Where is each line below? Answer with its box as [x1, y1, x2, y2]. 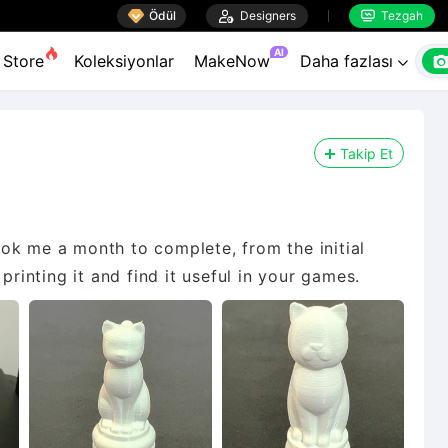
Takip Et [340, 144, 393, 162]
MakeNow [194, 51, 270, 71]
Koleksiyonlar [74, 51, 174, 71]
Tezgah [375, 7, 423, 23]
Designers [234, 7, 296, 23]
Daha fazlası [300, 51, 398, 71]
